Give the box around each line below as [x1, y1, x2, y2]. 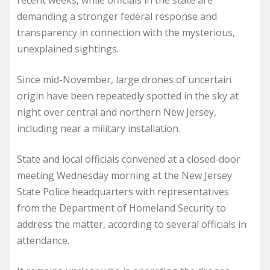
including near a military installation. [17, 122, 180, 135]
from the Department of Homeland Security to [17, 201, 226, 215]
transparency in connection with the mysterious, [17, 26, 235, 39]
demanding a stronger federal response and [17, 10, 217, 23]
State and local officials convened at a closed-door [17, 152, 240, 166]
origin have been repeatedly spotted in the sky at [17, 89, 239, 102]
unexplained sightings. [17, 42, 119, 55]
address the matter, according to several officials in [17, 218, 246, 231]
